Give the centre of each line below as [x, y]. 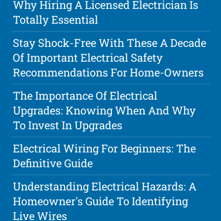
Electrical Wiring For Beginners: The [105, 148]
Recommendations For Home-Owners [109, 73]
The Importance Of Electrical [85, 96]
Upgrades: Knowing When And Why [105, 110]
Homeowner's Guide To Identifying [101, 201]
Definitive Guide [53, 163]
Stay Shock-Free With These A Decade [110, 43]
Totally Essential [56, 20]
